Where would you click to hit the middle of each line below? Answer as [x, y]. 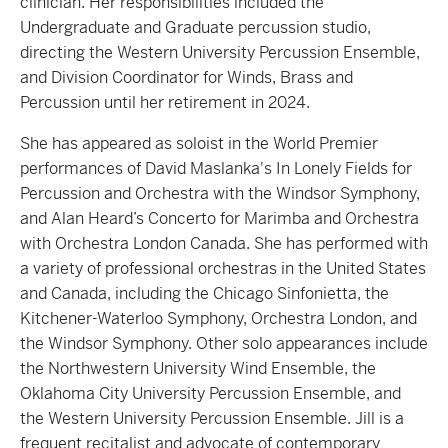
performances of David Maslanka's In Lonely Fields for [216, 168]
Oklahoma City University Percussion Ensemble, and [210, 393]
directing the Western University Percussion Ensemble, [220, 52]
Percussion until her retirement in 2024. [165, 102]
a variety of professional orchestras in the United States [223, 268]
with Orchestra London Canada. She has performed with [224, 243]
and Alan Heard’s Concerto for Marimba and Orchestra [219, 218]
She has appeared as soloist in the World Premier [199, 143]
